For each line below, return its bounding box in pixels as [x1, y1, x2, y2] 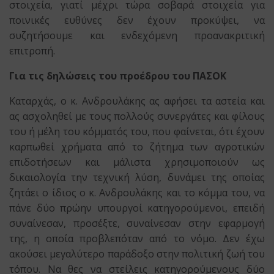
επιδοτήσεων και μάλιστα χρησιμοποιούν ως [9, 155, 265, 169]
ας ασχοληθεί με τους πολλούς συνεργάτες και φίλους [9, 109, 265, 123]
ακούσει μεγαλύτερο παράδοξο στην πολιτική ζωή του [9, 247, 265, 261]
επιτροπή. [9, 44, 55, 57]
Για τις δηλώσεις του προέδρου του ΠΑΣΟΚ [9, 69, 227, 83]
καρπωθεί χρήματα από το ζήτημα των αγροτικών [9, 140, 265, 154]
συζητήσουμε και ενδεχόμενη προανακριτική [9, 29, 265, 42]
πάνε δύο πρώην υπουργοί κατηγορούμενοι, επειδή [9, 201, 265, 215]
